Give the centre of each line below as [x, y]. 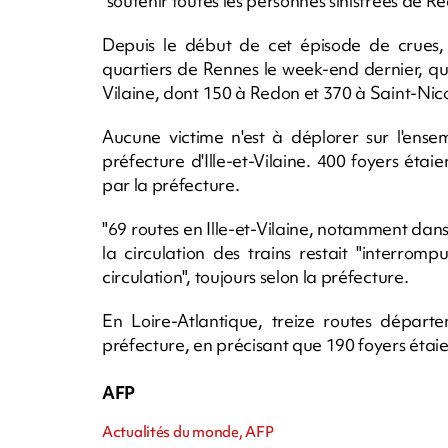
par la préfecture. [171, 184]
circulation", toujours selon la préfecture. [255, 276]
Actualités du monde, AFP [188, 431]
